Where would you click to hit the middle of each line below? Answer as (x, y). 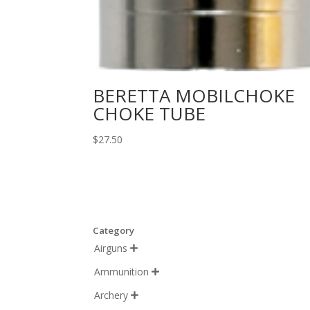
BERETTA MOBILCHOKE (194, 96)
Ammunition (122, 272)
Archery (111, 295)
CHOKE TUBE (149, 114)
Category (114, 231)
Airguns (111, 248)
